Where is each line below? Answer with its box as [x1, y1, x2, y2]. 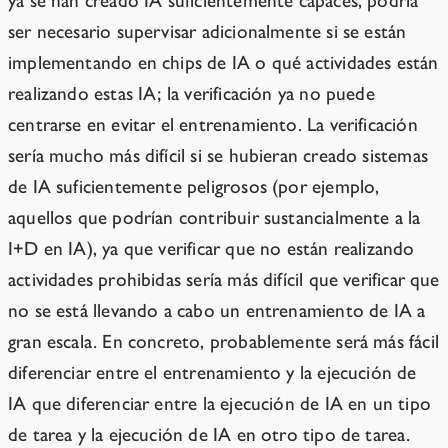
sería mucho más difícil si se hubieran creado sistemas [8, 144, 428, 168]
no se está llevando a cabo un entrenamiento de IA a [8, 299, 426, 323]
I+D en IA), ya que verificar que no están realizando [8, 237, 415, 261]
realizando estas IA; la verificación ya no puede [8, 82, 375, 106]
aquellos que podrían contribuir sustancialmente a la [8, 206, 421, 230]
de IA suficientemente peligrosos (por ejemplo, [8, 175, 380, 199]
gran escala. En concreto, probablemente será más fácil [8, 330, 439, 354]
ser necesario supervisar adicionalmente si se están [8, 20, 407, 44]
